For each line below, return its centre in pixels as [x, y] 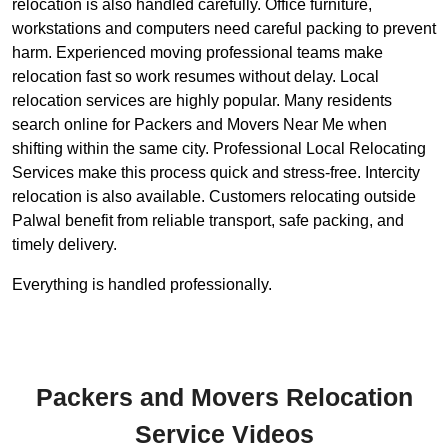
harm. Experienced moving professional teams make [197, 53]
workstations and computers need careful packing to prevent [224, 29]
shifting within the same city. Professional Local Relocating [219, 149]
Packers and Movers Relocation [224, 397]
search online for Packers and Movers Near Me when [199, 125]
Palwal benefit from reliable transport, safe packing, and [208, 221]
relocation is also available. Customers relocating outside [214, 197]
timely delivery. [64, 245]
